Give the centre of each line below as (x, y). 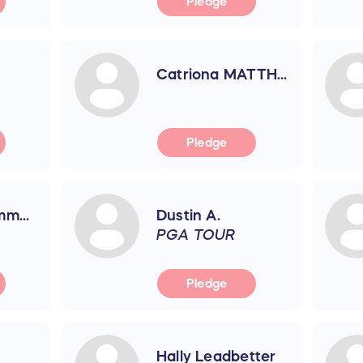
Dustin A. (188, 215)
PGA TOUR (196, 235)
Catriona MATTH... (222, 74)
